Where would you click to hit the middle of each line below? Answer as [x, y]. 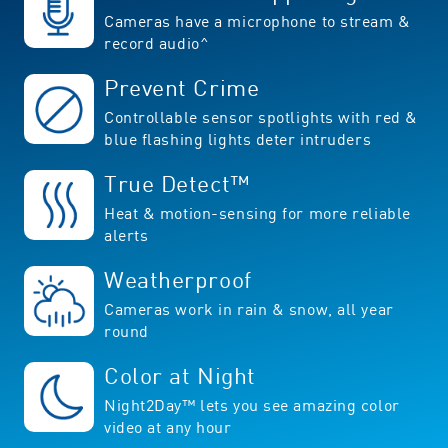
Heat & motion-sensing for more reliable [257, 212]
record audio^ [157, 42]
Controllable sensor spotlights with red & [261, 116]
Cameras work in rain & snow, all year [249, 308]
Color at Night [180, 374]
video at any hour [168, 426]
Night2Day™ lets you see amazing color [252, 404]
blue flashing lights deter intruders [238, 138]
